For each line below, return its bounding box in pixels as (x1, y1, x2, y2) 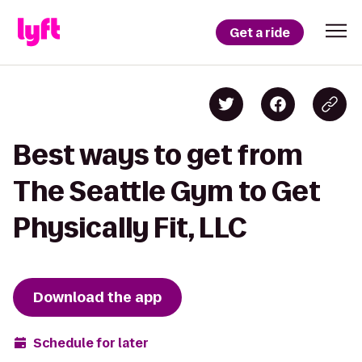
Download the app (33, 288, 162, 307)
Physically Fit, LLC (13, 213, 247, 242)
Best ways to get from (13, 140, 303, 170)
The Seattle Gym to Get (13, 176, 321, 206)
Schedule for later (33, 334, 149, 351)
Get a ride (229, 23, 290, 41)
